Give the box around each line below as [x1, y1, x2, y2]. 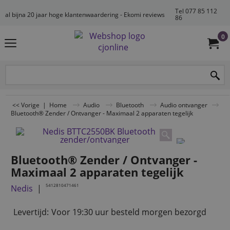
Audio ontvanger [160, 101, 207, 109]
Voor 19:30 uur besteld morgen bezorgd [51, 206, 206, 218]
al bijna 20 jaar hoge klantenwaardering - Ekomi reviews [5, 10, 165, 18]
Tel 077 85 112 [175, 7, 217, 15]
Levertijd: [13, 206, 49, 218]
